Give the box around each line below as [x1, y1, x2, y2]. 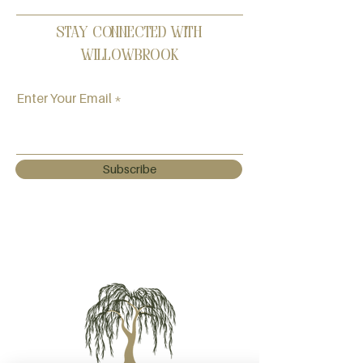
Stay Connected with [56, 25, 203, 42]
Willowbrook [80, 48, 179, 65]
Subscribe [101, 162, 156, 177]
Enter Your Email [16, 90, 112, 107]
